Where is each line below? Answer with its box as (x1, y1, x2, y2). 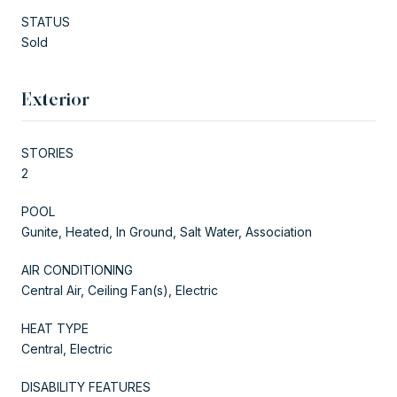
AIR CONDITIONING (21, 261, 133, 277)
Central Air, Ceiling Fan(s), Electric (21, 282, 218, 298)
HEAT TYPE (21, 320, 89, 336)
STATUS (21, 13, 70, 29)
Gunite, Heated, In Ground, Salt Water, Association (21, 223, 312, 239)
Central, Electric (21, 340, 113, 356)
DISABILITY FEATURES (21, 378, 151, 394)
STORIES (21, 144, 74, 160)
